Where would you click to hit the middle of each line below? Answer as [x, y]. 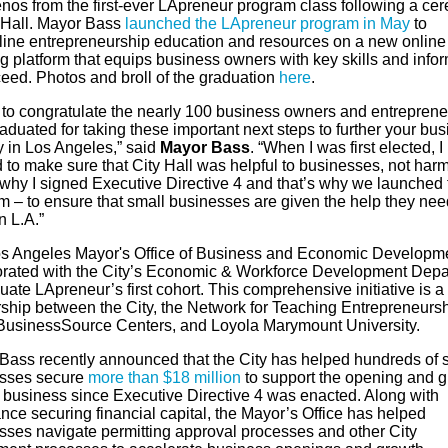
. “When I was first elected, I [346, 147]
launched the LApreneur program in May [267, 23]
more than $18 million [164, 377]
